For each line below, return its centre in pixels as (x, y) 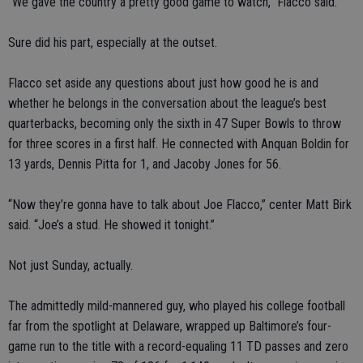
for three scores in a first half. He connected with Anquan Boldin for (179, 144)
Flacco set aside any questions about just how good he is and (163, 83)
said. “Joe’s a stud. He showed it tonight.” (111, 225)
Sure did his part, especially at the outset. (113, 43)
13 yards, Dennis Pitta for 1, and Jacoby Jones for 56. (145, 164)
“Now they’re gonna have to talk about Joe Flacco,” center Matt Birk (180, 205)
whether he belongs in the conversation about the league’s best (167, 103)
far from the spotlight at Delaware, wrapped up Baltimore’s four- (170, 326)
